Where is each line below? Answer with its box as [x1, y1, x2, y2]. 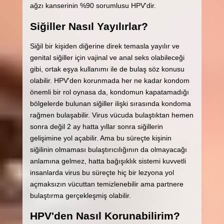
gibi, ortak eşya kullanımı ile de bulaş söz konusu [29, 65, 184, 73]
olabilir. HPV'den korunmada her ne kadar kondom [29, 76, 189, 85]
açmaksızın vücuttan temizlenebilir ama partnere [29, 180, 183, 188]
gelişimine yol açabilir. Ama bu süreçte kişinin [29, 134, 171, 142]
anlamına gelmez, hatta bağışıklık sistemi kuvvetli [29, 157, 186, 165]
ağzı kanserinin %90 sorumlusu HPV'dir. [29, 1, 156, 10]
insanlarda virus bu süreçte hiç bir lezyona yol [29, 168, 174, 177]
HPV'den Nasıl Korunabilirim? [29, 210, 180, 222]
